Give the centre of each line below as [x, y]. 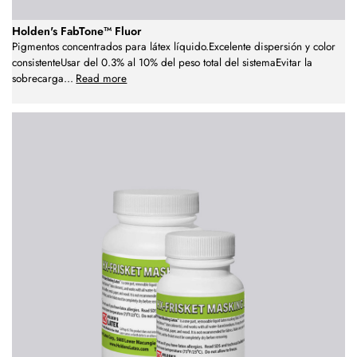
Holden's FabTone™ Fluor [77, 31]
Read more [102, 79]
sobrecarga [38, 79]
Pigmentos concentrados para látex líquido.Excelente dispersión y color [174, 47]
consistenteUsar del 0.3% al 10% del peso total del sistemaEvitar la [162, 63]
